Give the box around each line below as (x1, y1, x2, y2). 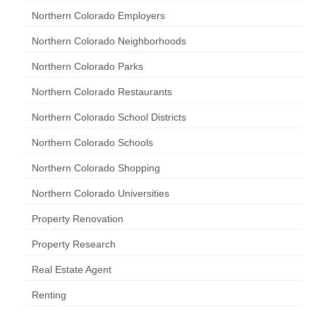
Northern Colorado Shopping (32, 162, 160, 174)
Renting (32, 289, 66, 300)
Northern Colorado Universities (32, 188, 169, 199)
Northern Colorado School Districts (32, 111, 186, 123)
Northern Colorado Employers (32, 10, 165, 21)
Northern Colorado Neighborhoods (32, 35, 186, 47)
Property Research (32, 238, 116, 250)
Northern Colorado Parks (32, 61, 143, 72)
